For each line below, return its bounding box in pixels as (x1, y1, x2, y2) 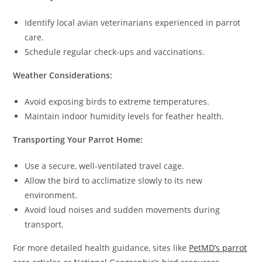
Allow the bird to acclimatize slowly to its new (25, 175, 203, 187)
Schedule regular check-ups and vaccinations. (25, 46, 205, 58)
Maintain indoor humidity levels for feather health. (25, 111, 225, 122)
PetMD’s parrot (189, 242, 247, 254)
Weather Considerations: (13, 70, 113, 81)
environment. (25, 189, 78, 201)
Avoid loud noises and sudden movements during (25, 204, 220, 216)
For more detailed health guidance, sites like (13, 242, 189, 254)
